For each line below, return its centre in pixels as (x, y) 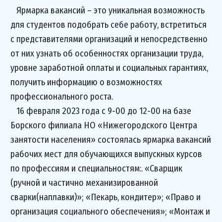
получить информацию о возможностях (86, 82)
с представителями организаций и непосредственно (109, 39)
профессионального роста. (62, 97)
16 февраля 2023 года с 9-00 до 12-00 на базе (101, 111)
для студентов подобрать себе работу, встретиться (109, 25)
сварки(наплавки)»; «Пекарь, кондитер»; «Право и (106, 197)
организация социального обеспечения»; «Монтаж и (110, 212)
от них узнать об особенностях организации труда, (107, 54)
